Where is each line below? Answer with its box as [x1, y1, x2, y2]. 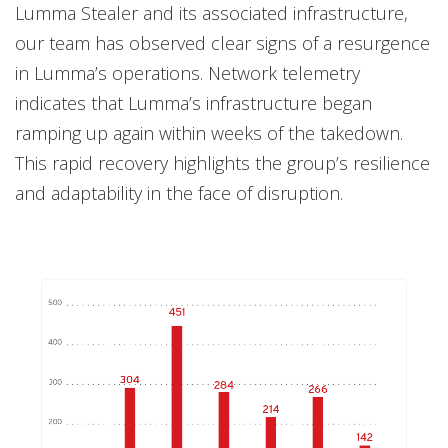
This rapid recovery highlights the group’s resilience [15, 151, 430, 176]
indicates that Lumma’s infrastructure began [15, 91, 372, 116]
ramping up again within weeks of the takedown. [15, 121, 403, 146]
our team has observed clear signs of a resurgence [15, 31, 430, 56]
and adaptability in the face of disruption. [15, 181, 343, 206]
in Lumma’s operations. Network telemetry [15, 61, 360, 86]
